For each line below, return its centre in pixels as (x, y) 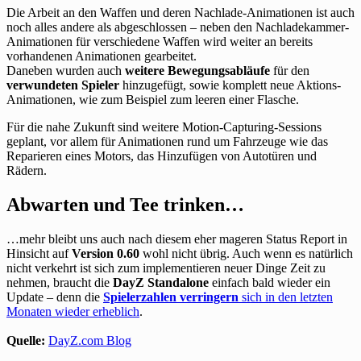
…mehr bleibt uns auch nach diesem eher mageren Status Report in (177, 239)
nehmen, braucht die (60, 282)
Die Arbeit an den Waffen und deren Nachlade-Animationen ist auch (180, 12)
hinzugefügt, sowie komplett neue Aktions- (230, 85)
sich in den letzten (286, 297)
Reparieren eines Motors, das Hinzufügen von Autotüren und (162, 156)
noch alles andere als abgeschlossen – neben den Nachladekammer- (178, 27)
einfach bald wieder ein (270, 282)
